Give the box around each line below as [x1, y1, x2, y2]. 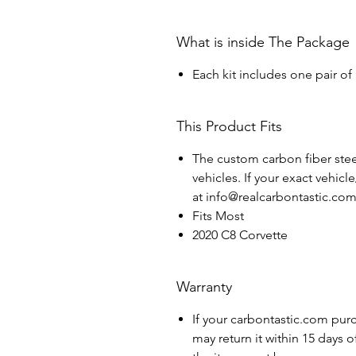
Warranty [176, 278, 232, 296]
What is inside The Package [176, 33, 350, 52]
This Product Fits [176, 118, 282, 136]
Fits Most [192, 208, 244, 224]
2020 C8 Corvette [192, 227, 288, 243]
